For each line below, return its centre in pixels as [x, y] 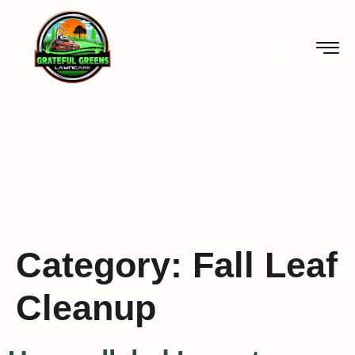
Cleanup [86, 308]
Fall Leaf [265, 265]
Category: [104, 265]
